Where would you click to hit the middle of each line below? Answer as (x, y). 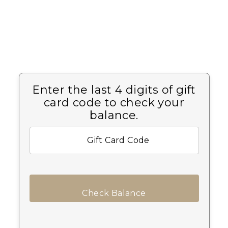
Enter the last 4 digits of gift (114, 90)
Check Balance (114, 193)
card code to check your (114, 103)
